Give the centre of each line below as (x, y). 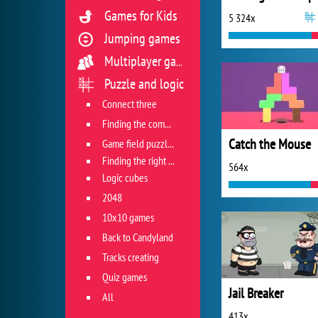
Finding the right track (135, 160)
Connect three (130, 104)
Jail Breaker (256, 293)
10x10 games (128, 217)
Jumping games (142, 38)
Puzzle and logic (144, 84)
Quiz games (125, 277)
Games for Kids (141, 16)
